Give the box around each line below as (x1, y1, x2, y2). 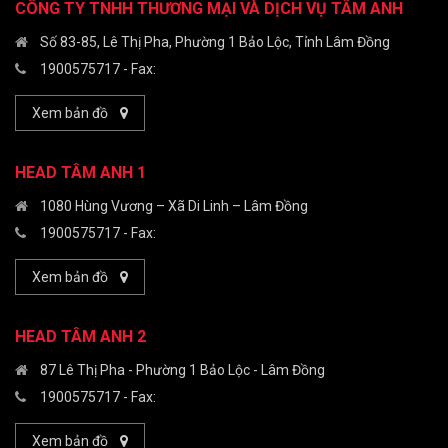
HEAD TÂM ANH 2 (15, 327, 146, 347)
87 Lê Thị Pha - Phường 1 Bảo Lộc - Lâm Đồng (40, 362, 325, 379)
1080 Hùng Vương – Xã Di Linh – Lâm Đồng (40, 198, 308, 215)
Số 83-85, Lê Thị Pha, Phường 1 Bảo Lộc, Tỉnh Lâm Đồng (40, 34, 390, 51)
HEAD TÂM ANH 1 (15, 163, 146, 183)
